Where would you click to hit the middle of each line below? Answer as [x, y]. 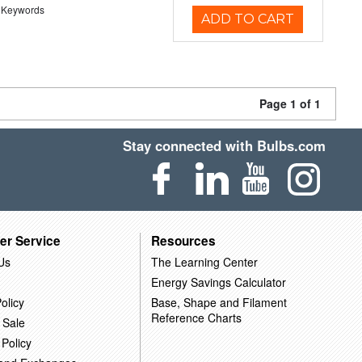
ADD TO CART [248, 19]
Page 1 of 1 [290, 103]
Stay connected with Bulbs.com [225, 145]
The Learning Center [204, 261]
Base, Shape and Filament [219, 302]
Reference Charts [196, 317]
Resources [183, 240]
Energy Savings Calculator [218, 282]
